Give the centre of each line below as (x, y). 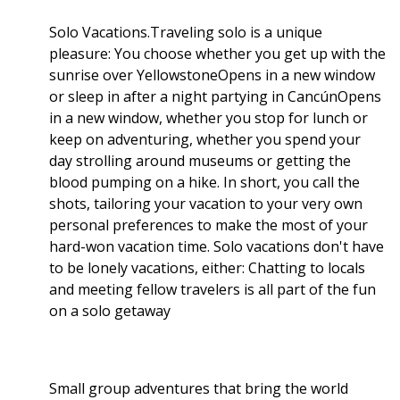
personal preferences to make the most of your (208, 225)
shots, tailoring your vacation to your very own (206, 203)
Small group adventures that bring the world (199, 388)
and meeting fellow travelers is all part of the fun (212, 289)
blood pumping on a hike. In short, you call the (204, 182)
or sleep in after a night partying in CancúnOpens (215, 96)
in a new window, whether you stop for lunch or (208, 117)
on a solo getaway (110, 310)
